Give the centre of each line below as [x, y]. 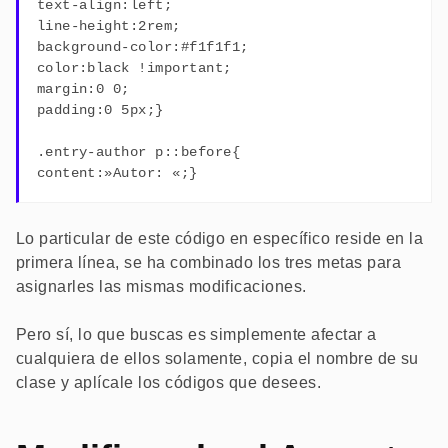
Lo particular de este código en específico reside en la [220, 238]
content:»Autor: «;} [117, 172]
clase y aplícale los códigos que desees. [169, 382]
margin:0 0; [83, 88]
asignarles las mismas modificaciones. [161, 286]
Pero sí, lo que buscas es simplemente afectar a [196, 334]
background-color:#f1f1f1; [142, 46]
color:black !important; [134, 67]
